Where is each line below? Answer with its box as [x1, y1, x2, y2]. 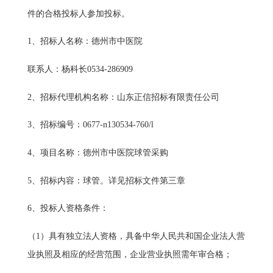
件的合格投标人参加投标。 [27, 9, 130, 18]
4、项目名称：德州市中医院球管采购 [27, 148, 168, 158]
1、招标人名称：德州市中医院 [27, 37, 143, 46]
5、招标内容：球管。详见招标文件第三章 [27, 175, 185, 185]
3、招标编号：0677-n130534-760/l [27, 120, 154, 130]
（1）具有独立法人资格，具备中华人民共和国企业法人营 [27, 232, 245, 241]
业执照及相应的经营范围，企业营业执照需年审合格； [27, 250, 232, 260]
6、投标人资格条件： [27, 204, 108, 213]
